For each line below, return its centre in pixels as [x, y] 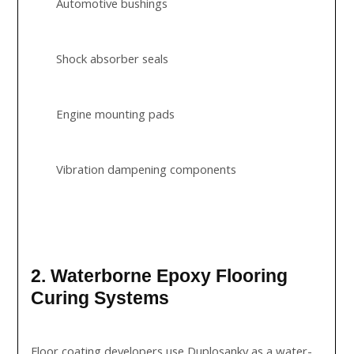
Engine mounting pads [116, 114]
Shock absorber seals [113, 58]
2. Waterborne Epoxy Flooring [160, 276]
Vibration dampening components [147, 169]
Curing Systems [100, 298]
